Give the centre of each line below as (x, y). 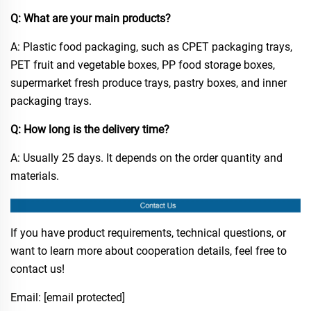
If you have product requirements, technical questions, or (148, 233)
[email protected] (84, 298)
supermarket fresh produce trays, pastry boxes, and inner (149, 83)
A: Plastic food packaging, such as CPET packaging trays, (151, 47)
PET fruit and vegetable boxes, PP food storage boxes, (143, 65)
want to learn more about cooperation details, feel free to (149, 251)
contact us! (37, 269)
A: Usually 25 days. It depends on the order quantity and (146, 158)
